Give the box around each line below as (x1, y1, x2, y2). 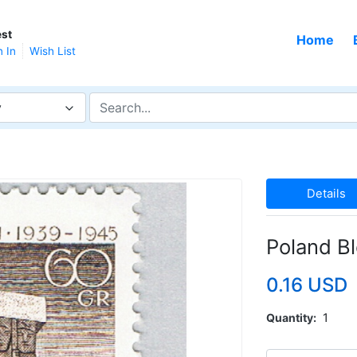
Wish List (29, 44, 76, 57)
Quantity (266, 310, 313, 324)
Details (306, 186, 346, 201)
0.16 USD (266, 273, 347, 296)
